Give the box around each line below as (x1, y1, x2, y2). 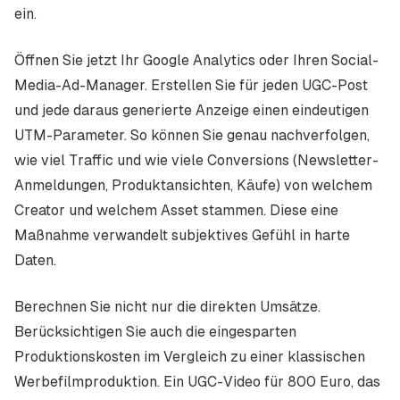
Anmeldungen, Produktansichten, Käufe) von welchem (14, 177, 372, 194)
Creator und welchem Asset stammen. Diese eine (14, 202, 338, 219)
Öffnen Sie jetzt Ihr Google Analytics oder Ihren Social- (14, 52, 379, 69)
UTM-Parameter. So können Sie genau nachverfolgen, (14, 127, 370, 144)
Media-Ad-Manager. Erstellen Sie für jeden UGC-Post (14, 77, 368, 94)
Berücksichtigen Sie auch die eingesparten (14, 323, 296, 340)
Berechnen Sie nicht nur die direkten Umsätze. (14, 298, 321, 315)
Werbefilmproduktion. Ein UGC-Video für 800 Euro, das (14, 373, 380, 390)
